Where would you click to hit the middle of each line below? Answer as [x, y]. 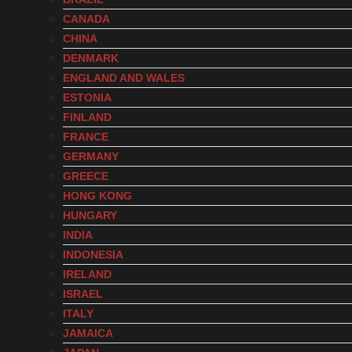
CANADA [86, 19]
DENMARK [91, 58]
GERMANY [91, 156]
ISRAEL [83, 294]
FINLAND [87, 117]
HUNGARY [90, 215]
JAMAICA [88, 333]
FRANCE [86, 137]
